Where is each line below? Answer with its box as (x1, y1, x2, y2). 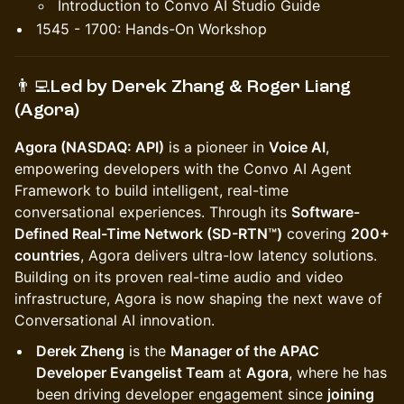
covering (282, 225, 351, 243)
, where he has (289, 363, 387, 381)
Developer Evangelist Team (36, 363, 224, 381)
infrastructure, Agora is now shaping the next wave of (14, 289, 382, 308)
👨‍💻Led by (14, 77, 112, 96)
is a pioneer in (164, 138, 269, 156)
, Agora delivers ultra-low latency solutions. (80, 246, 377, 264)
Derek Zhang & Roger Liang (112, 77, 351, 96)
